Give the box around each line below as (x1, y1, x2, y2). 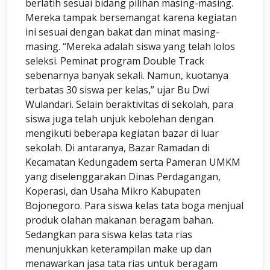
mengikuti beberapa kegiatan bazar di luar (25, 126, 219, 140)
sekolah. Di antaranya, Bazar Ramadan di (25, 140, 210, 154)
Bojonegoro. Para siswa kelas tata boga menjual (25, 198, 243, 212)
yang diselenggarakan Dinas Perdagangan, (25, 169, 221, 183)
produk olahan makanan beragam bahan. (25, 213, 213, 227)
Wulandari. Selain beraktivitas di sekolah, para (25, 97, 233, 111)
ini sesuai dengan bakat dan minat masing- (25, 25, 219, 39)
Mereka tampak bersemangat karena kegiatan (25, 10, 237, 24)
